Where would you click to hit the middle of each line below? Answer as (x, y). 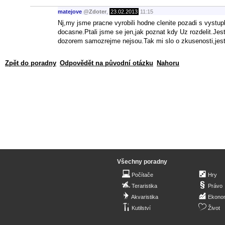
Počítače (142, 175)
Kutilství (141, 208)
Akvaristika (145, 197)
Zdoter (98, 12)
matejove (70, 12)
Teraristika (144, 186)
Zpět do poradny (31, 63)
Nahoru (168, 63)
